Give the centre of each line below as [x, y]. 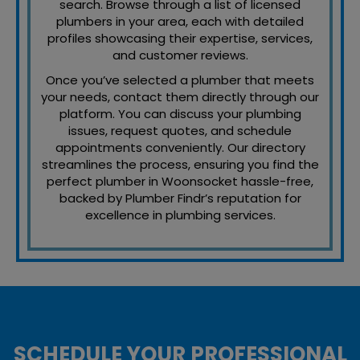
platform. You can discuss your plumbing [180, 113]
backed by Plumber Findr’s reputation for [180, 198]
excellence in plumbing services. [180, 215]
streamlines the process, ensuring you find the [180, 164]
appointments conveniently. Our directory [180, 147]
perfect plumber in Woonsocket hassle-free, [180, 181]
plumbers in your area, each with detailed [180, 21]
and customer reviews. [180, 55]
